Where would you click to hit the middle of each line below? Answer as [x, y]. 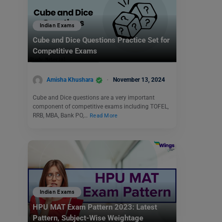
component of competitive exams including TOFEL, [101, 106]
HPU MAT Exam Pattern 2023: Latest [95, 207]
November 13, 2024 [139, 80]
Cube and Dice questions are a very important [94, 97]
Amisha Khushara [70, 80]
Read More [104, 115]
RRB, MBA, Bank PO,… [61, 115]
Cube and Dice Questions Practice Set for [101, 40]
